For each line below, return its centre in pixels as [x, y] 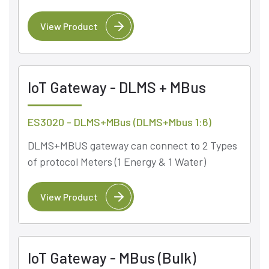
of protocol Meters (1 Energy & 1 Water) [117, 161]
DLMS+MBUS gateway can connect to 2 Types [132, 145]
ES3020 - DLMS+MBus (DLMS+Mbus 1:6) [119, 122]
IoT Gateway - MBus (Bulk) [112, 257]
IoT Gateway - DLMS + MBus [117, 87]
